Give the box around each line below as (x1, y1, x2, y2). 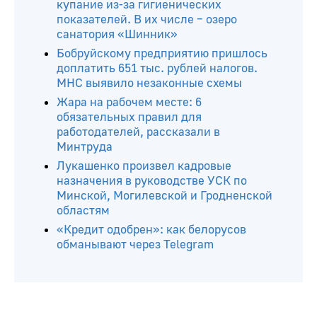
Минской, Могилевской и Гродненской (57, 188, 272, 204)
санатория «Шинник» (57, 27, 178, 42)
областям (57, 203, 110, 219)
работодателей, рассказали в (57, 125, 220, 140)
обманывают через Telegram (57, 237, 214, 253)
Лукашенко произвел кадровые (57, 158, 231, 174)
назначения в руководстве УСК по (57, 173, 247, 189)
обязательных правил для (57, 110, 202, 125)
